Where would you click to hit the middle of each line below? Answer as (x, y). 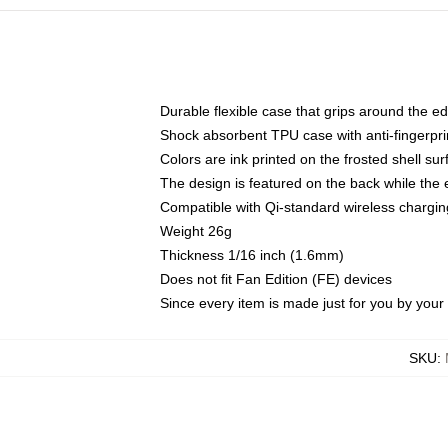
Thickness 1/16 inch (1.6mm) (252, 255)
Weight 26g (196, 231)
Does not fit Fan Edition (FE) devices (276, 279)
